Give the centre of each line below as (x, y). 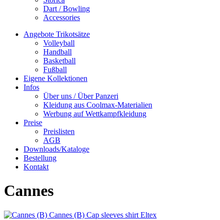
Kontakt (36, 166)
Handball (57, 52)
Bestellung (40, 158)
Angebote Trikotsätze (57, 34)
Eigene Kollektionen (55, 78)
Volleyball (59, 43)
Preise (33, 122)
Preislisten (59, 131)
